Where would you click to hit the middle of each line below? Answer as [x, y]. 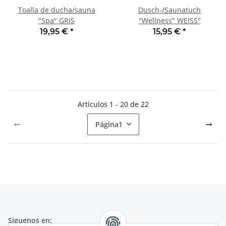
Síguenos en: [30, 220]
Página [107, 124]
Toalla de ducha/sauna [56, 10]
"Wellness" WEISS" [169, 20]
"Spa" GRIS [56, 20]
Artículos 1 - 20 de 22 [113, 104]
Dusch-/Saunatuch [169, 10]
